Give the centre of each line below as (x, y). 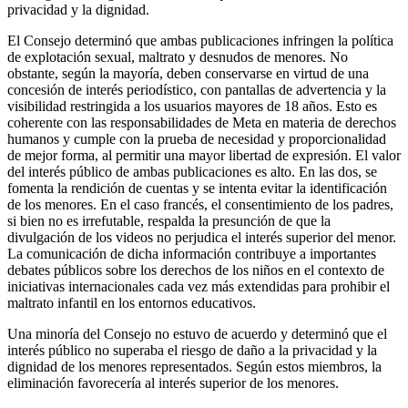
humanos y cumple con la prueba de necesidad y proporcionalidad (197, 139)
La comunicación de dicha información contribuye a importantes (192, 254)
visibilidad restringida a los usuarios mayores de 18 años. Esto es (192, 107)
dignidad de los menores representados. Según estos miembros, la (194, 367)
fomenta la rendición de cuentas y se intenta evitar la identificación (197, 189)
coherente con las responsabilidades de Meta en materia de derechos (202, 123)
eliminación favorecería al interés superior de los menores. (173, 383)
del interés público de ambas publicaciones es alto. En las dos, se (192, 172)
